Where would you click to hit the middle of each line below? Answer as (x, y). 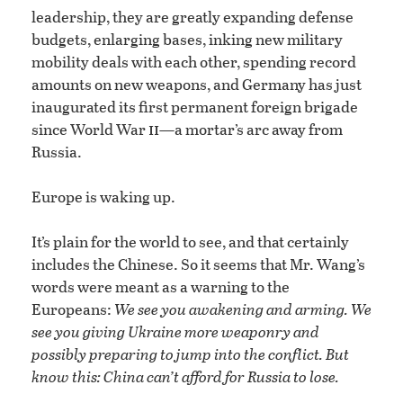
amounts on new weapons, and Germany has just (197, 85)
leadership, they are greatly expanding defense (193, 17)
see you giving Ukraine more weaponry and (175, 332)
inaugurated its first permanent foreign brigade (195, 107)
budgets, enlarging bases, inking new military (187, 40)
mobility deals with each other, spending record (194, 62)
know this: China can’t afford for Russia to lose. (185, 377)
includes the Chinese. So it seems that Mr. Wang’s (198, 264)
